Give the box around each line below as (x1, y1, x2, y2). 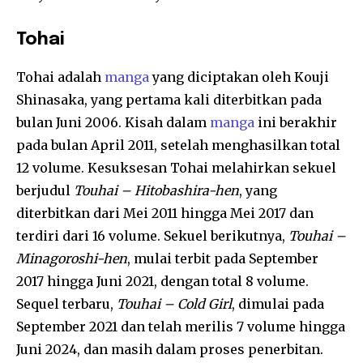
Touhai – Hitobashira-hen (74, 182, 239, 199)
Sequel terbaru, (16, 296, 117, 313)
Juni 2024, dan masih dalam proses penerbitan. (16, 341, 323, 358)
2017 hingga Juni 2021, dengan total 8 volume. (16, 273, 309, 290)
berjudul (16, 182, 74, 199)
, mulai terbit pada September (127, 250, 318, 267)
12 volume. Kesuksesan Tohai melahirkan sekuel (16, 160, 336, 177)
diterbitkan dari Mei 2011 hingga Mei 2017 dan (16, 205, 314, 222)
